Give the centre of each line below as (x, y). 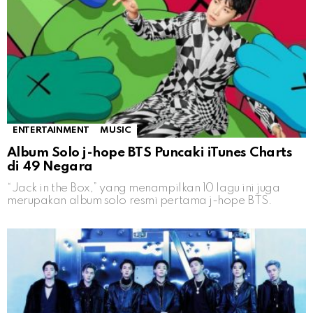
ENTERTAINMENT (51, 130)
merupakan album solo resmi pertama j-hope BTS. (140, 201)
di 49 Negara (50, 166)
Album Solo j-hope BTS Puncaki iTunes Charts (150, 152)
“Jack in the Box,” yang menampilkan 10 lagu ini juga (144, 188)
